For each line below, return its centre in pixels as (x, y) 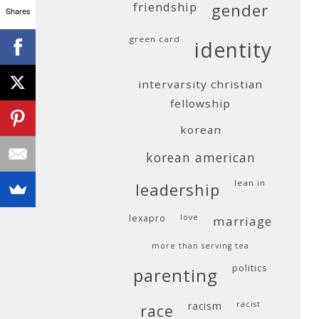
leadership (178, 189)
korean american (200, 157)
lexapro (147, 218)
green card (155, 39)
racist (249, 304)
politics (250, 268)
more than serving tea (200, 246)
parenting (176, 275)
